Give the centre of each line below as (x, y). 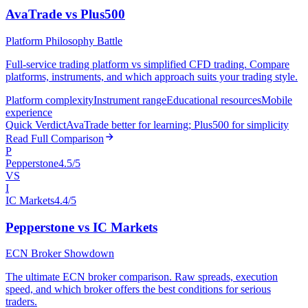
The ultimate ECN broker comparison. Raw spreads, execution (142, 277)
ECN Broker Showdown (60, 254)
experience (29, 112)
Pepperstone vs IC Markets (81, 227)
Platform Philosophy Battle (64, 41)
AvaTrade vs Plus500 (65, 14)
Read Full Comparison (55, 138)
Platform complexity (49, 100)
